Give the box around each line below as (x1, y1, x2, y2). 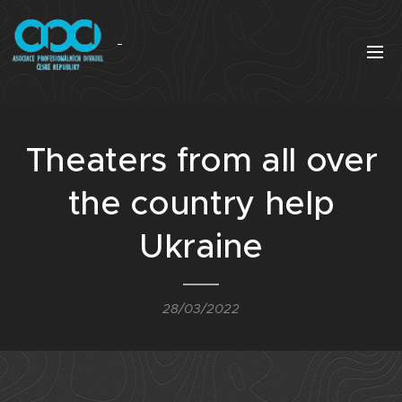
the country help (67, 182, 335, 223)
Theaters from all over (24, 139, 378, 180)
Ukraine (139, 225, 263, 267)
